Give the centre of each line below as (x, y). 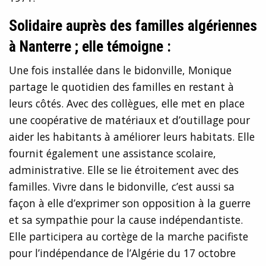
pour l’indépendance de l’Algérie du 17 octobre (122, 253)
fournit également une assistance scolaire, (113, 153)
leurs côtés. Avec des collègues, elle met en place (127, 104)
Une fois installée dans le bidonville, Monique (120, 70)
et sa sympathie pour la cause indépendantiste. (126, 220)
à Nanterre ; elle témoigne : (90, 47)
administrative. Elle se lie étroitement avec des (124, 170)
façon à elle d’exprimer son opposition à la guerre (130, 203)
